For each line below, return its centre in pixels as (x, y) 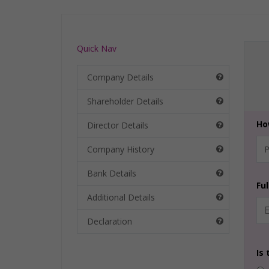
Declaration (110, 221)
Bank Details (112, 173)
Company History (121, 149)
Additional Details (121, 197)
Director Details (118, 125)
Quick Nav (97, 48)
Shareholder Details (125, 101)
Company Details (120, 77)
